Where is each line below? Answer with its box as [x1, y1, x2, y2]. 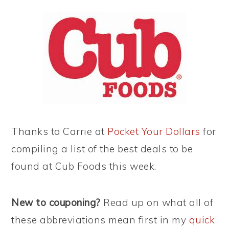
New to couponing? [11, 196, 101, 209]
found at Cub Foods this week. [11, 160, 156, 172]
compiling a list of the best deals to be [11, 143, 193, 155]
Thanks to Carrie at [11, 125, 108, 138]
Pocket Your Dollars [107, 125, 200, 138]
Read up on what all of [100, 196, 214, 209]
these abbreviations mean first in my [11, 214, 189, 226]
